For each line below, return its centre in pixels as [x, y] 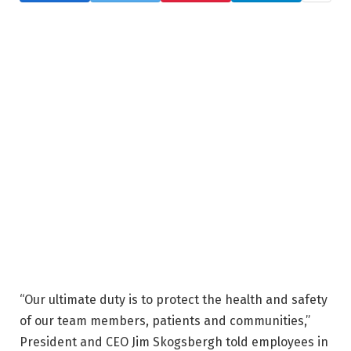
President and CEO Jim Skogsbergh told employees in [174, 342]
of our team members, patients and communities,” [165, 320]
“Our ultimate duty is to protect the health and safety [174, 299]
